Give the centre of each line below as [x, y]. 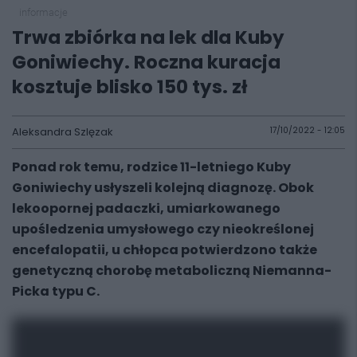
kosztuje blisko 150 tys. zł [129, 87]
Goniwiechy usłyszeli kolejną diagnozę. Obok [163, 188]
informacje [43, 12]
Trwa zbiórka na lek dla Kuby [148, 37]
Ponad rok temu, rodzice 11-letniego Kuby [151, 167]
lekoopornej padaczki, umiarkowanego [146, 208]
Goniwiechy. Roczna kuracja [146, 62]
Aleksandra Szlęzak [63, 132]
